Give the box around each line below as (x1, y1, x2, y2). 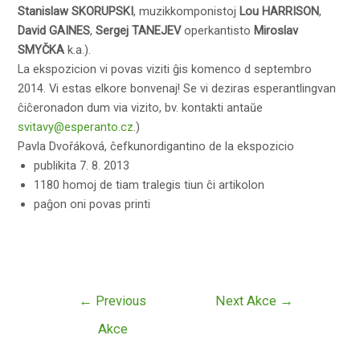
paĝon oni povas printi (34, 196, 151, 211)
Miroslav (254, 22, 299, 38)
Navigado (44, 287, 94, 302)
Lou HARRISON (239, 3, 320, 18)
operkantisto (181, 22, 255, 38)
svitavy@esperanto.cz (18, 119, 134, 134)
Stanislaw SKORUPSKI (18, 3, 134, 18)
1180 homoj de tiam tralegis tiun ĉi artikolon (34, 177, 265, 192)
